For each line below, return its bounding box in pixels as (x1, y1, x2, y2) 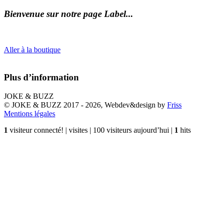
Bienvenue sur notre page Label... (4, 8, 133, 19)
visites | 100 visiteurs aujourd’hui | (69, 125, 174, 134)
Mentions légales (4, 109, 55, 118)
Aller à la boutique (4, 46, 61, 54)
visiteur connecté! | (8, 125, 69, 134)
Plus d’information (4, 72, 79, 83)
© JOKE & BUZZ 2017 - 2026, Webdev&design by (4, 100, 167, 109)
